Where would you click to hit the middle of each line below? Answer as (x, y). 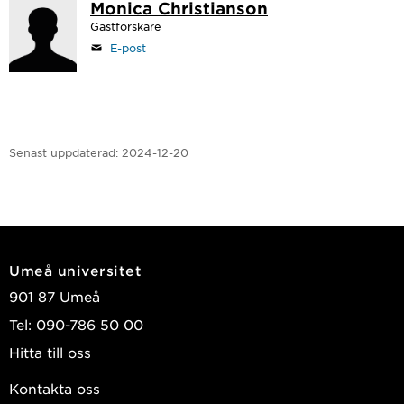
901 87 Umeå (55, 296)
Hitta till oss (50, 352)
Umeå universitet (75, 270)
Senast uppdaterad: (64, 152)
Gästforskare (126, 26)
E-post (128, 47)
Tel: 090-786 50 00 (76, 324)
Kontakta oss (55, 388)
